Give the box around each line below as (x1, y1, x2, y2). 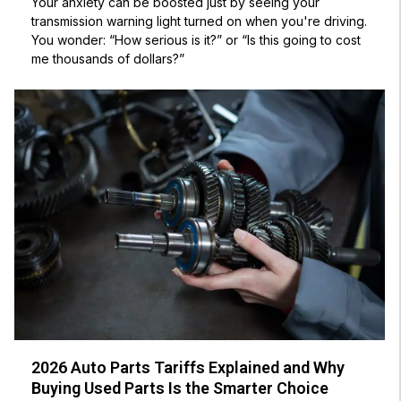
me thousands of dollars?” (31, 51, 185, 67)
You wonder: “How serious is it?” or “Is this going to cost (31, 32, 362, 48)
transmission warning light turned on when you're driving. (31, 13, 368, 30)
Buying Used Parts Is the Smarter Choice (31, 379, 329, 398)
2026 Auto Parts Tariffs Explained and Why (31, 358, 346, 378)
